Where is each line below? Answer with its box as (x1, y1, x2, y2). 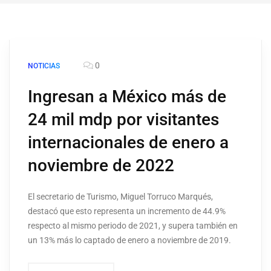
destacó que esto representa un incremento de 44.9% (28, 206, 226, 217)
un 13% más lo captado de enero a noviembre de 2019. (28, 235, 231, 246)
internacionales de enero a (28, 132, 229, 153)
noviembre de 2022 (28, 155, 174, 176)
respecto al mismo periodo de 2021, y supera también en (28, 221, 238, 231)
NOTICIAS (28, 62, 60, 71)
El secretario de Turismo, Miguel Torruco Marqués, (28, 192, 213, 202)
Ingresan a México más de (28, 87, 226, 107)
